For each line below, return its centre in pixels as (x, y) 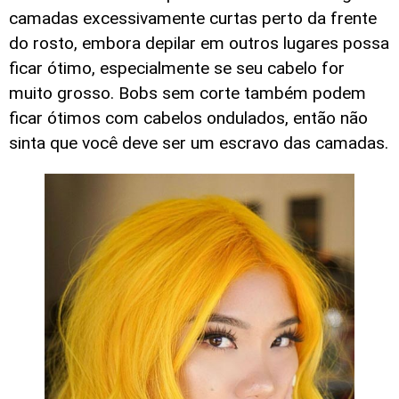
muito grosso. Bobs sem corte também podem (187, 94)
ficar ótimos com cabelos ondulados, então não (188, 118)
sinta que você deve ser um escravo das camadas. (199, 143)
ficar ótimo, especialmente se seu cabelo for (177, 69)
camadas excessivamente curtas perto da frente (193, 19)
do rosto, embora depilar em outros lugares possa (199, 44)
